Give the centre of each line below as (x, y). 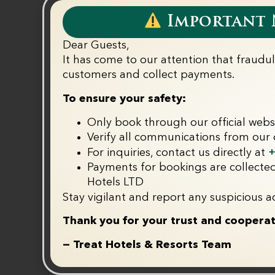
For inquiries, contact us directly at (178, 153)
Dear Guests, (96, 46)
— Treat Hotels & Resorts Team (147, 245)
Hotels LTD (115, 182)
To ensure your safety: (124, 99)
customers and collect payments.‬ (149, 75)
